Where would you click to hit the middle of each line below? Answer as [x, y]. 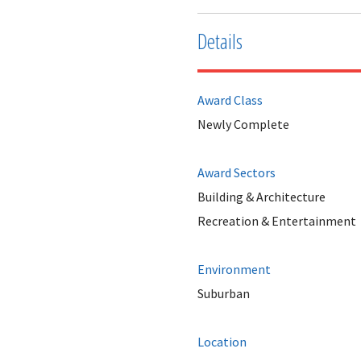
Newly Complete [243, 124]
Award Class [230, 100]
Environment [234, 269]
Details [220, 41]
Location [222, 341]
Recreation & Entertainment [276, 220]
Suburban [223, 293]
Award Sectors [236, 172]
